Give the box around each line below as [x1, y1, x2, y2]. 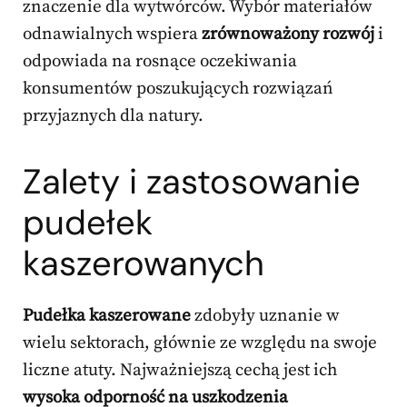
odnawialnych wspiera [23, 24, 202, 45]
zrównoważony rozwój [202, 24, 374, 45]
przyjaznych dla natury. [23, 105, 203, 127]
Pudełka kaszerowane [23, 305, 191, 327]
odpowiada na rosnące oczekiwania [23, 51, 297, 73]
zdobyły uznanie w [191, 305, 340, 327]
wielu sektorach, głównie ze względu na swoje [23, 333, 377, 354]
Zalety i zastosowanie [23, 159, 361, 205]
